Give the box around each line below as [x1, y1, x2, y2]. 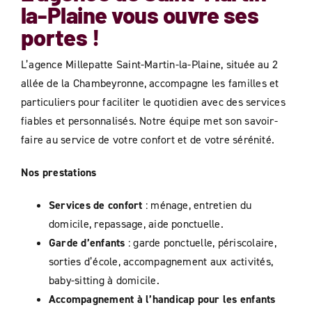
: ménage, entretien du [142, 198, 252, 212]
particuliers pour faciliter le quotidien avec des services [20, 95, 286, 109]
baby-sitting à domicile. [48, 273, 159, 288]
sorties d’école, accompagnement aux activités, [48, 254, 274, 269]
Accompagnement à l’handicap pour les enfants [48, 292, 276, 307]
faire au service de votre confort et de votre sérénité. [20, 132, 275, 147]
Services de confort [48, 198, 143, 213]
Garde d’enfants [48, 235, 125, 251]
